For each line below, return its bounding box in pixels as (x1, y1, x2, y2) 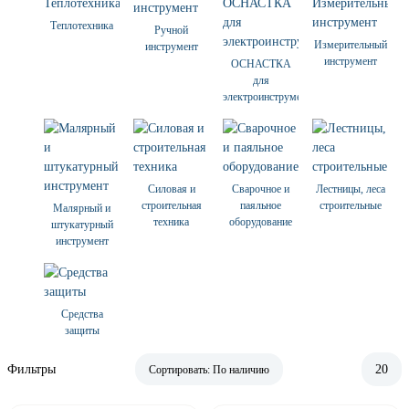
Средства (60, 308, 103, 321)
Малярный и (53, 202, 110, 215)
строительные (319, 199, 382, 213)
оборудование (229, 215, 292, 229)
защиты (64, 324, 100, 338)
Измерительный (313, 38, 387, 52)
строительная (141, 199, 202, 213)
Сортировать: (148, 363, 213, 377)
